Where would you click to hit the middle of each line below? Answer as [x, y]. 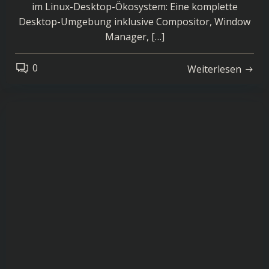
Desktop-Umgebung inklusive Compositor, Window [134, 22]
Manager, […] [134, 37]
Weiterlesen [214, 69]
